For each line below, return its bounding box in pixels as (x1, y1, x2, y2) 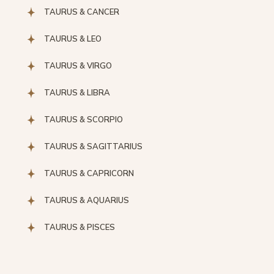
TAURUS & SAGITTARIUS (44, 141, 143, 151)
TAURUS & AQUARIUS (44, 195, 129, 205)
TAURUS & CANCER (44, 7, 119, 17)
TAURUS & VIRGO (44, 61, 112, 70)
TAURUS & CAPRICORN (44, 168, 134, 178)
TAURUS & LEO (44, 34, 102, 43)
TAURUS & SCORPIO (44, 114, 123, 124)
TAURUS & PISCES (44, 222, 115, 232)
